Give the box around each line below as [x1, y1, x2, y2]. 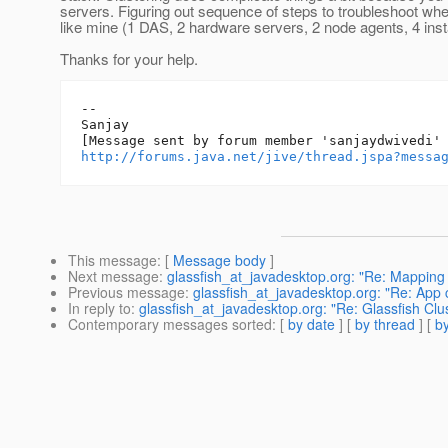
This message [68, 250, 157, 271]
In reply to [68, 298, 131, 319]
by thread [355, 314, 415, 335]
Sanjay [81, 117, 129, 133]
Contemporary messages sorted [68, 314, 272, 335]
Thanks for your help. [60, 48, 198, 70]
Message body [173, 250, 266, 271]
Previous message [68, 282, 185, 303]
